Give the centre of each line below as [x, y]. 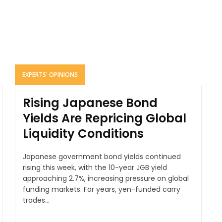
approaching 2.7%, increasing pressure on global [106, 179]
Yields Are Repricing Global [104, 118]
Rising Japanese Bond [90, 103]
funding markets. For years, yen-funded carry [53, 190]
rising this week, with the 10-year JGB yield [95, 168]
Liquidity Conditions [83, 134]
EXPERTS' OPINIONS [50, 75]
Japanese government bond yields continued [102, 157]
